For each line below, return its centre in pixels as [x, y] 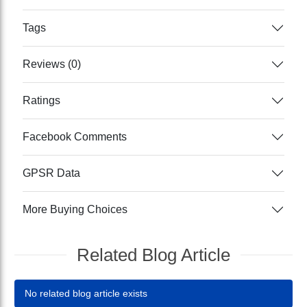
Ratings [42, 101]
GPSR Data [52, 173]
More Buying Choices [75, 210]
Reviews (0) [52, 64]
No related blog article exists [86, 293]
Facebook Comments [75, 137]
